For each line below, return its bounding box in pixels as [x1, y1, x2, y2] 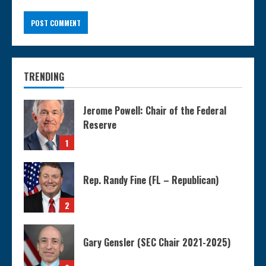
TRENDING [24, 69, 64, 84]
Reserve [83, 118, 116, 132]
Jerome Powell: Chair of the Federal [83, 103, 226, 118]
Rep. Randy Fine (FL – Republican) [83, 173, 218, 188]
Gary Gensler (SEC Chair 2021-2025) [83, 235, 230, 250]
